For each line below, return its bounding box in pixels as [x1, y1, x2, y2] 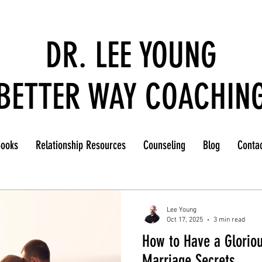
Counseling [143, 138, 185, 152]
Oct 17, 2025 [167, 215, 203, 224]
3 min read [213, 215, 245, 224]
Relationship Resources [36, 138, 126, 152]
